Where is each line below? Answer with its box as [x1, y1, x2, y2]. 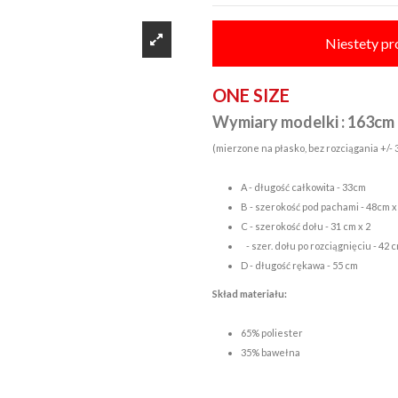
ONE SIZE [212, 84, 290, 106]
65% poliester [241, 326, 303, 338]
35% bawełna [241, 346, 300, 358]
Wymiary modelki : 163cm [212, 111, 394, 131]
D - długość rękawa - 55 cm [241, 259, 358, 271]
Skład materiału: [212, 287, 287, 299]
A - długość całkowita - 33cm [241, 180, 366, 193]
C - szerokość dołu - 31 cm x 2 [241, 219, 372, 232]
